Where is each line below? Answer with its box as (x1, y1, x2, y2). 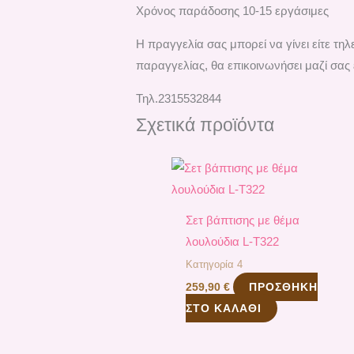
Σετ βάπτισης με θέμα (186, 213, 300, 228)
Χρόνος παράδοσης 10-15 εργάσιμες (136, 4, 330, 18)
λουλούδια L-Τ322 (186, 235, 280, 249)
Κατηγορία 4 (186, 258, 243, 270)
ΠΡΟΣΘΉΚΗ (249, 280, 318, 293)
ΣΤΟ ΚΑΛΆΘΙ (186, 301, 262, 314)
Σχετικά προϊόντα (136, 115, 275, 136)
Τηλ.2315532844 (136, 92, 222, 106)
